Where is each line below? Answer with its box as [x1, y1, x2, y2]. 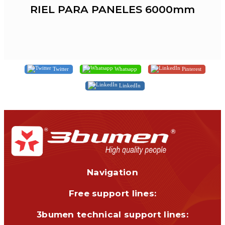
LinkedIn [118, 82, 141, 88]
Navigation [87, 167, 138, 177]
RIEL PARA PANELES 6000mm [30, 3, 195, 16]
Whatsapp [113, 65, 137, 72]
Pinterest [180, 65, 201, 72]
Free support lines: [68, 188, 157, 198]
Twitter [51, 65, 69, 72]
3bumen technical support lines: [37, 209, 188, 219]
